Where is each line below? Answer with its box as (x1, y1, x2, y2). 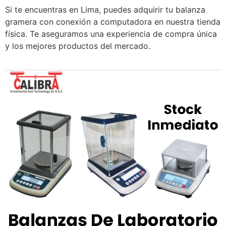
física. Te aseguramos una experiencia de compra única (5, 29, 217, 39)
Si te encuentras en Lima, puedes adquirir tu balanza (5, 5, 205, 15)
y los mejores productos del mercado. (5, 41, 150, 51)
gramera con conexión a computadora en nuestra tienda (5, 17, 220, 27)
